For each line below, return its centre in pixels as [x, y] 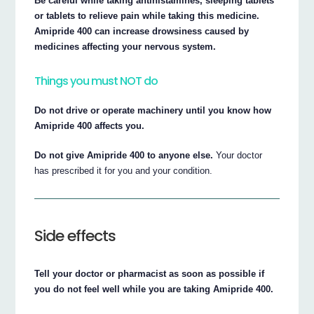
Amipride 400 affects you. [90, 125]
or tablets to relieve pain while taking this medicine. [147, 15]
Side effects [75, 236]
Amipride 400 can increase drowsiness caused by [142, 31]
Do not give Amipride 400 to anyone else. [124, 155]
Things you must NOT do [96, 81]
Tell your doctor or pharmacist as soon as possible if [150, 274]
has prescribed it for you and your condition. [124, 170]
